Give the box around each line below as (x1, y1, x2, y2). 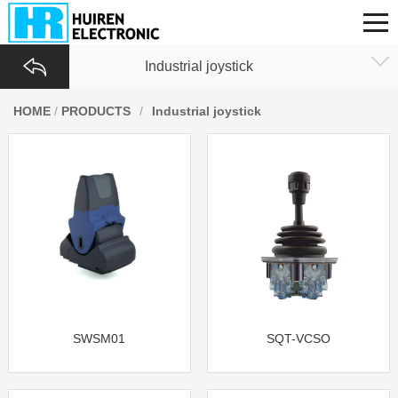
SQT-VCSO (266, 331, 330, 346)
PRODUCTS (61, 104, 131, 118)
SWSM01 (73, 331, 126, 346)
